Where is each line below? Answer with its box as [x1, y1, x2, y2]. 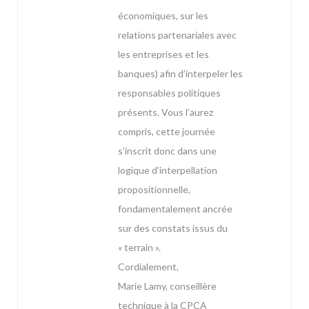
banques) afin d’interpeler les [118, 68, 243, 80]
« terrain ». [118, 241, 161, 254]
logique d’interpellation [118, 164, 217, 177]
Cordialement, [118, 261, 179, 273]
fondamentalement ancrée [118, 203, 232, 215]
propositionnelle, [118, 183, 190, 196]
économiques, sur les [118, 10, 208, 22]
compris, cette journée [118, 126, 215, 138]
